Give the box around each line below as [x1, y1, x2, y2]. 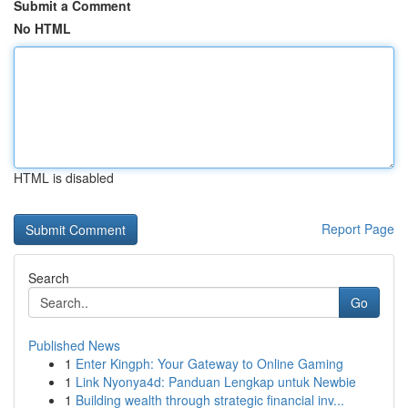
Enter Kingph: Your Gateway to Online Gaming [76, 354, 343, 372]
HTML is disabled [14, 168, 114, 187]
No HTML [14, 19, 71, 37]
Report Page [321, 219, 394, 238]
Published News [28, 336, 120, 354]
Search [28, 269, 69, 287]
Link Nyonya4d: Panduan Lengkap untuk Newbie [76, 372, 356, 391]
